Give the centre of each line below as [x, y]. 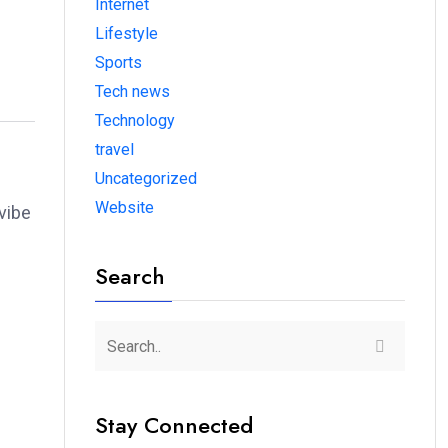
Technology [135, 121]
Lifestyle [126, 34]
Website [124, 208]
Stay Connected [174, 425]
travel [114, 150]
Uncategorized [146, 179]
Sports [118, 63]
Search [130, 276]
